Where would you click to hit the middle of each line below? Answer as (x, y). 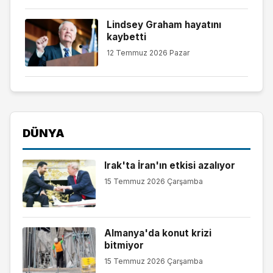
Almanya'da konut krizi (158, 233)
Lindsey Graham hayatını (164, 25)
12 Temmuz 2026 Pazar (148, 52)
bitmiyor (124, 245)
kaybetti (126, 37)
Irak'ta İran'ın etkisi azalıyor (169, 165)
